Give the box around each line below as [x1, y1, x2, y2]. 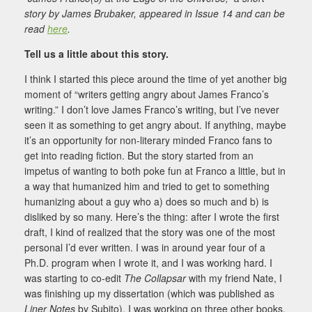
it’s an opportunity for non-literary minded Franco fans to [24, 132, 272, 147]
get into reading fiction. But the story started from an [24, 148, 253, 162]
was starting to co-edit [24, 270, 124, 285]
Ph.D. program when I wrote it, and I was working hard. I [24, 255, 272, 270]
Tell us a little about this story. [24, 46, 169, 61]
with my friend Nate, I [189, 270, 282, 285]
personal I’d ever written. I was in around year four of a [24, 240, 265, 254]
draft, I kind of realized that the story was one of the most [24, 224, 275, 239]
